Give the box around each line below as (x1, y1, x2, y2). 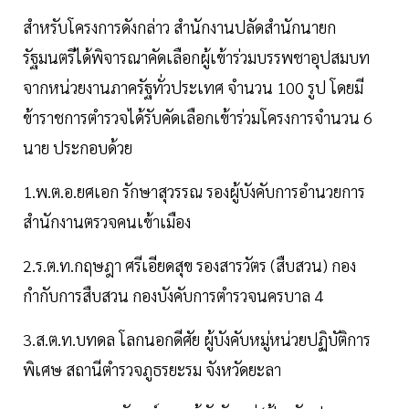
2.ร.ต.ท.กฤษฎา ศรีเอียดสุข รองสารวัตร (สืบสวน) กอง (23, 254, 356, 276)
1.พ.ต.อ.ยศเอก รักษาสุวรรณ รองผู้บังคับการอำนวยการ (23, 180, 365, 202)
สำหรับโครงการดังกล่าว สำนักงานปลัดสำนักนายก (23, 16, 336, 37)
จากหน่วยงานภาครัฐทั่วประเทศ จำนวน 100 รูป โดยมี (23, 76, 363, 98)
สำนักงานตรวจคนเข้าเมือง (23, 210, 191, 232)
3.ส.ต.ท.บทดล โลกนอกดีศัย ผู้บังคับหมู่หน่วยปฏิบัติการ (23, 328, 371, 350)
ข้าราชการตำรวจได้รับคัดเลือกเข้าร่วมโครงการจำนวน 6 (23, 106, 372, 128)
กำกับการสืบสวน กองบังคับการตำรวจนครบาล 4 (23, 284, 323, 306)
